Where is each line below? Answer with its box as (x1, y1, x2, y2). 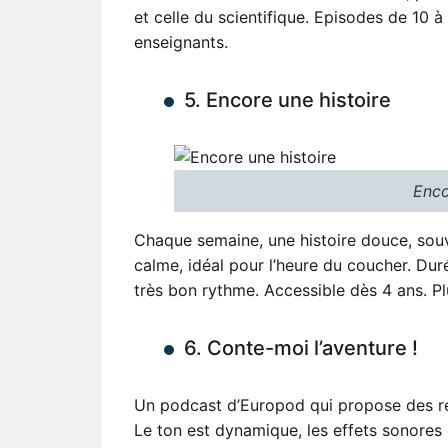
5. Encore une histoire (184, 87, 391, 112)
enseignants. (134, 31, 228, 52)
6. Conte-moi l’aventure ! (184, 335, 418, 360)
